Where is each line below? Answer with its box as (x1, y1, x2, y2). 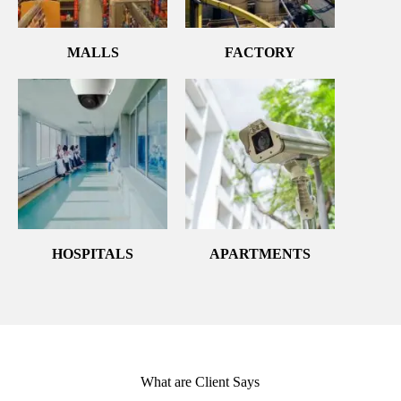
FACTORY (225, 45, 296, 61)
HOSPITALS (52, 245, 134, 261)
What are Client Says (141, 373, 260, 389)
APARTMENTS (209, 245, 311, 261)
